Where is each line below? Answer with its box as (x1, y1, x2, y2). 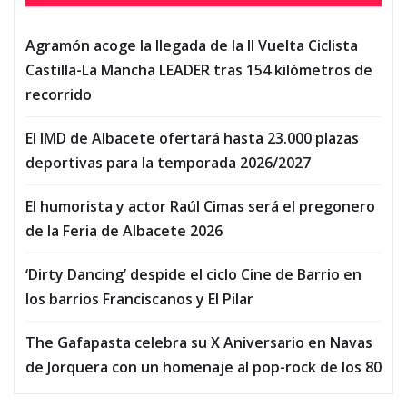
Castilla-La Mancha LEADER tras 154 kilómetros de (25, 60, 372, 81)
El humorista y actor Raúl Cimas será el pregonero (25, 196, 375, 217)
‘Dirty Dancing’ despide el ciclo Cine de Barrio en (25, 264, 362, 285)
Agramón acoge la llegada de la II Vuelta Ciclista (25, 35, 358, 56)
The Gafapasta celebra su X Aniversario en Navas (25, 333, 372, 353)
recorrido (25, 84, 92, 105)
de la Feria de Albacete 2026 (25, 221, 223, 242)
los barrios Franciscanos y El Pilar (25, 289, 253, 310)
